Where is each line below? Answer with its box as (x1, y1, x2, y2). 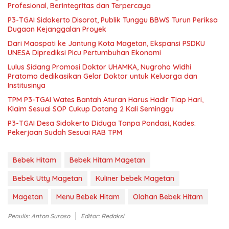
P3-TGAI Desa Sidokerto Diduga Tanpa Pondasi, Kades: (8, 118, 196, 128)
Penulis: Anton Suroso (8, 212, 70, 220)
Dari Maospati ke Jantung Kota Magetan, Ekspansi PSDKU (8, 38, 205, 48)
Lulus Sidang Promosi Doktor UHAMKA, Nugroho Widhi (8, 62, 191, 72)
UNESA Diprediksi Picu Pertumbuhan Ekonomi (8, 48, 161, 57)
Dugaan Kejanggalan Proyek (8, 24, 106, 34)
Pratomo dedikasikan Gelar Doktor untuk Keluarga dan (8, 71, 197, 81)
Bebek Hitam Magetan (70, 155, 145, 165)
